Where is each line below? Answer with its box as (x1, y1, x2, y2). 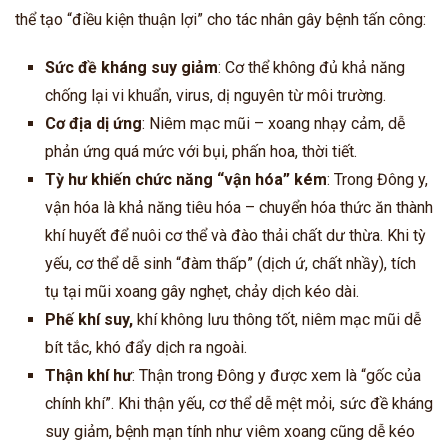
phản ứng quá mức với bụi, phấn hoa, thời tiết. (45, 141, 357, 161)
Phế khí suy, (45, 309, 137, 329)
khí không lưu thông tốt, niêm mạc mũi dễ (137, 309, 421, 329)
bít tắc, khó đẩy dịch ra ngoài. (45, 337, 247, 357)
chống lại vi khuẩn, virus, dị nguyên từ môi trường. (45, 85, 386, 105)
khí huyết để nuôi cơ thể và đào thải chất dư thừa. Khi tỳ (45, 225, 426, 245)
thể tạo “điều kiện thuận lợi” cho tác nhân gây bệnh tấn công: (15, 9, 426, 29)
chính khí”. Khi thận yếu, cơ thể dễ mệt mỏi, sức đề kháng (45, 393, 433, 413)
